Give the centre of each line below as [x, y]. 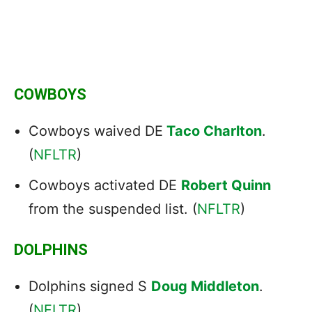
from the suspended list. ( [113, 209]
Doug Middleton [205, 286]
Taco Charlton [214, 131]
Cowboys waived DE [96, 131]
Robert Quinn [226, 185]
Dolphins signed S [90, 286]
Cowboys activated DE [105, 185]
